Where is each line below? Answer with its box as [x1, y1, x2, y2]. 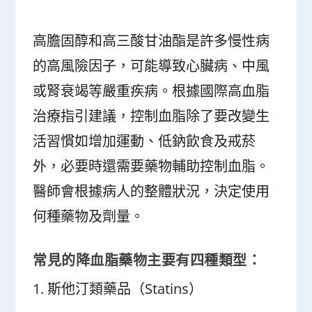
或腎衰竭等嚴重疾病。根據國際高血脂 [33, 81, 270, 100]
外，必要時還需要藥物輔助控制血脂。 [33, 157, 270, 175]
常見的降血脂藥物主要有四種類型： [33, 251, 262, 270]
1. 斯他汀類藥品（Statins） [33, 279, 203, 298]
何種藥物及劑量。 [33, 207, 145, 226]
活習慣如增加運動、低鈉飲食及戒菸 [33, 132, 256, 150]
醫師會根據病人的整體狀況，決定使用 [33, 182, 270, 201]
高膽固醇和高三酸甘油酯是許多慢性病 [33, 31, 270, 50]
